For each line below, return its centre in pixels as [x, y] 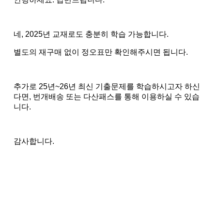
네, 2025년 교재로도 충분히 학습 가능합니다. [91, 34]
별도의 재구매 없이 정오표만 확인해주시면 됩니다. [101, 52]
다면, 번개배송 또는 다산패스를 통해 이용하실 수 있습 [107, 96]
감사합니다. [34, 141]
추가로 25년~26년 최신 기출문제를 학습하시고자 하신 [107, 86]
